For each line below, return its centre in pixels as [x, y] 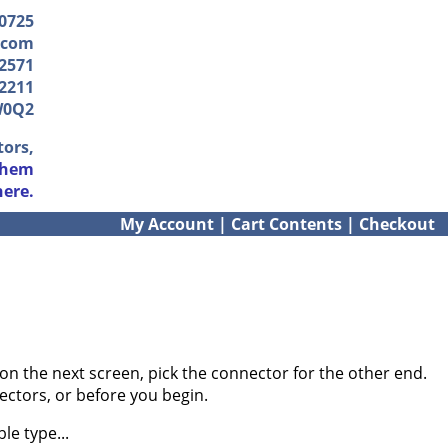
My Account [167, 224]
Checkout [397, 224]
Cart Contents [286, 224]
